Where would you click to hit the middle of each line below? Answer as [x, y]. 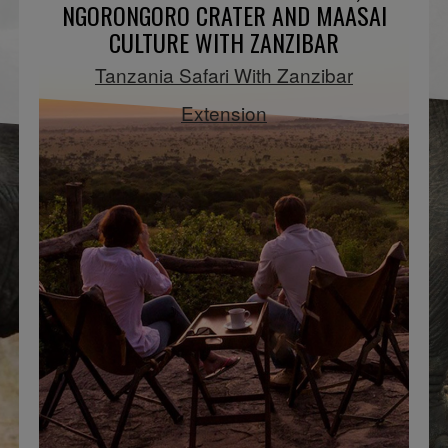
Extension [224, 112]
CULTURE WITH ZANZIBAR [224, 41]
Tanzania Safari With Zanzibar [224, 74]
